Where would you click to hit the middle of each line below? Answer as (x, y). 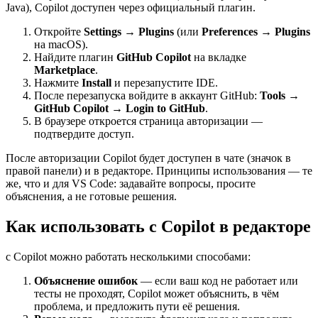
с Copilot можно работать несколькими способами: (128, 256)
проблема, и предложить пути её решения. (137, 306)
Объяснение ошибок (86, 280)
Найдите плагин (75, 57)
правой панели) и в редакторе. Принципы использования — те (159, 171)
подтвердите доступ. (84, 134)
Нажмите (58, 83)
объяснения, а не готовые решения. (91, 197)
